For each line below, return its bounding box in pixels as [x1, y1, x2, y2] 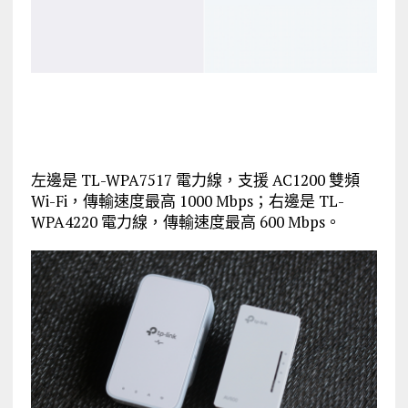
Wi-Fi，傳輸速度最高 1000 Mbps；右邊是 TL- [30, 189, 344, 211]
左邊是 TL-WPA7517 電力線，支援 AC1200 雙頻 [30, 168, 360, 190]
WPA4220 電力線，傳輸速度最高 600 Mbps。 [30, 210, 341, 232]
